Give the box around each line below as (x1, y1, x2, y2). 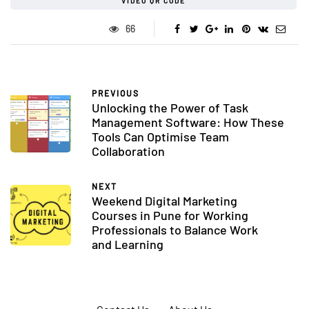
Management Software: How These (92, 114, 284, 130)
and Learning (92, 236, 163, 252)
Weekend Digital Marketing (92, 192, 237, 208)
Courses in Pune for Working (92, 207, 248, 223)
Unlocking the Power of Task (92, 99, 248, 115)
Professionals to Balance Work (92, 221, 258, 237)
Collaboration (92, 143, 165, 159)
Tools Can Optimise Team (92, 128, 229, 144)
